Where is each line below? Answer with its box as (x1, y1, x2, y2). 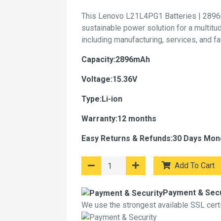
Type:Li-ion (81, 94, 122, 104)
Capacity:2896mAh (81, 55, 150, 64)
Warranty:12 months (81, 114, 156, 123)
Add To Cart (175, 161, 215, 170)
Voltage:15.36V (81, 74, 137, 84)
